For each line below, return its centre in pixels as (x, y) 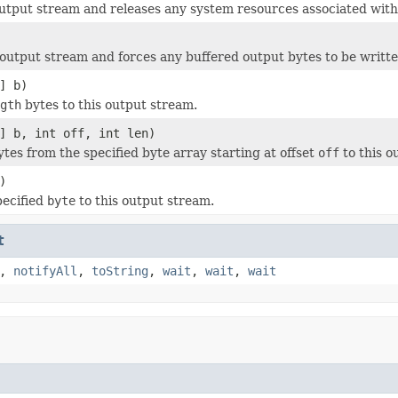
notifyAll (45, 271)
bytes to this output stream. (109, 104)
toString (120, 271)
